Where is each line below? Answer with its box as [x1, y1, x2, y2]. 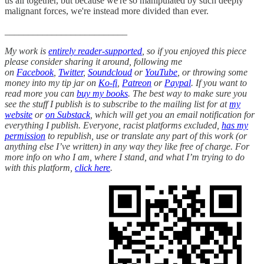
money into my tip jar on [5, 77, 98, 88]
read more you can [5, 88, 77, 98]
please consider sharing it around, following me [5, 56, 182, 67]
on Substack [45, 109, 90, 120]
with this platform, [5, 162, 75, 173]
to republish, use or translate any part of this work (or [45, 130, 247, 141]
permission [5, 130, 45, 141]
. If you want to [191, 77, 247, 88]
